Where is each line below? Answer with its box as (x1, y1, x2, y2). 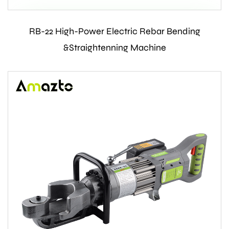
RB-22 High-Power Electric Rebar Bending (29, 26, 200, 37)
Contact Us (88, 26, 140, 36)
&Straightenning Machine (63, 42, 166, 54)
